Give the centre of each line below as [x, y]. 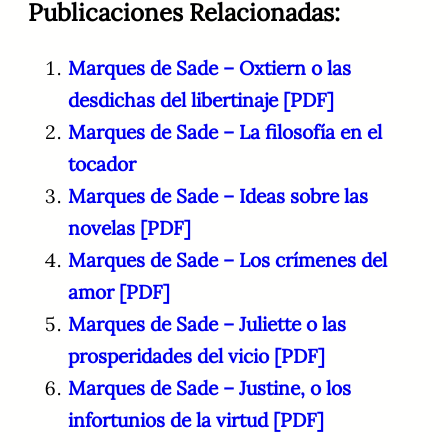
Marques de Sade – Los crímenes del [227, 260]
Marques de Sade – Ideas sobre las [218, 196]
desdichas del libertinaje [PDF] [201, 100]
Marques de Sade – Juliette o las [207, 324]
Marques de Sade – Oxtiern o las [209, 68]
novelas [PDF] [129, 228]
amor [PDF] [119, 292]
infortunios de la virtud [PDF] [196, 420]
